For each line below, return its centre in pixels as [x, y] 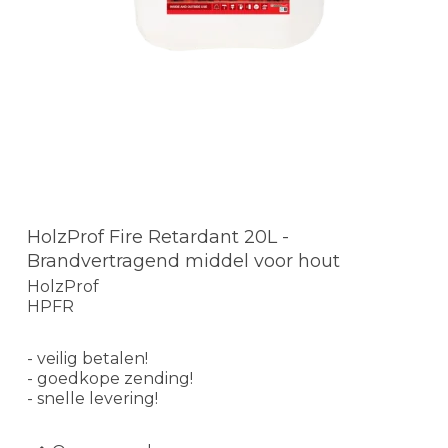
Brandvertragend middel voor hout [183, 260]
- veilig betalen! [87, 359]
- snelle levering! [92, 399]
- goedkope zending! [110, 379]
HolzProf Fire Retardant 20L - [158, 236]
